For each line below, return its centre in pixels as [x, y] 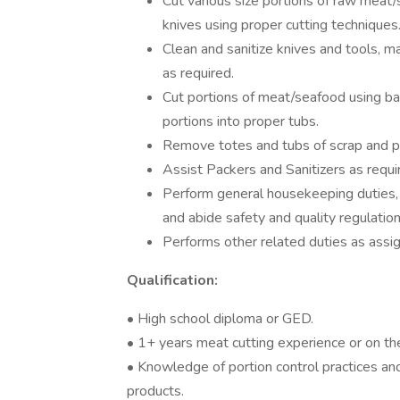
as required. [200, 73]
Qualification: [172, 280]
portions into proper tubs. [242, 121]
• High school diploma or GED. [220, 319]
